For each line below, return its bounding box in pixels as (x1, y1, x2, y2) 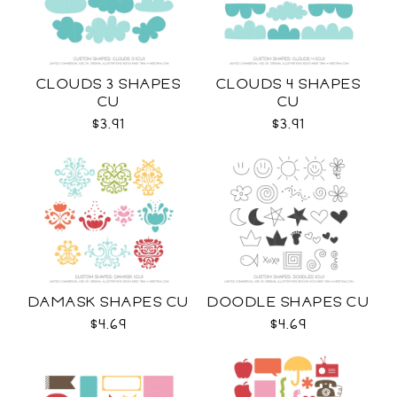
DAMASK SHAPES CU (27, 292, 190, 313)
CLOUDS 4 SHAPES (215, 74, 362, 95)
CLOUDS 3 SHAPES (35, 74, 182, 95)
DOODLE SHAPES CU (207, 292, 370, 313)
